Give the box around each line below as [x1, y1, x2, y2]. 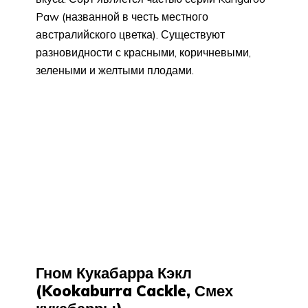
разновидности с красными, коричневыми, [36, 45, 251, 60]
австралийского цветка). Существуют [36, 27, 225, 42]
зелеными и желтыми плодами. [36, 63, 194, 78]
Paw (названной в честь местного [36, 10, 208, 24]
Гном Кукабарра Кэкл [36, 263, 192, 283]
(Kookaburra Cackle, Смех [36, 281, 233, 301]
